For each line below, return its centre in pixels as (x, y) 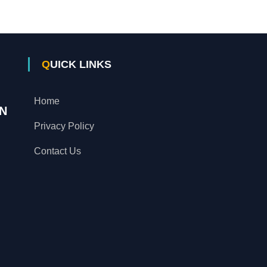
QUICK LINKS (81, 64)
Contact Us (58, 151)
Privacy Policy (64, 126)
